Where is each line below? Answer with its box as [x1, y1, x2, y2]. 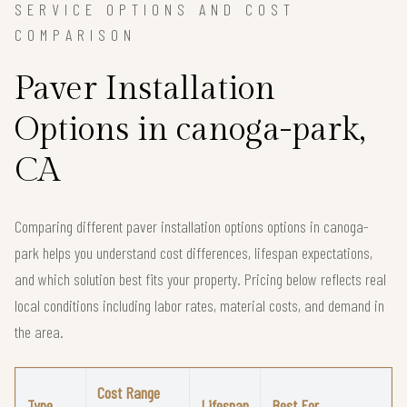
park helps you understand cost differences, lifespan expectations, [15, 242, 372, 263]
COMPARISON [15, 24, 136, 45]
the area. [15, 321, 64, 342]
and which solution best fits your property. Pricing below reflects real [15, 268, 386, 289]
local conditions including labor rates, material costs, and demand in [15, 294, 384, 315]
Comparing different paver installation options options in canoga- [15, 215, 369, 236]
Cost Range [97, 382, 160, 402]
